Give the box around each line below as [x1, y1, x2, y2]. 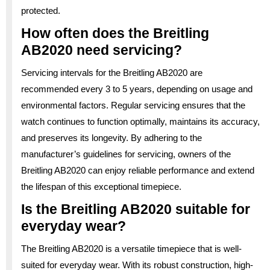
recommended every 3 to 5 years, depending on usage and [21, 83, 253, 94]
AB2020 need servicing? [21, 42, 182, 58]
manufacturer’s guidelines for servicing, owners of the [21, 148, 231, 159]
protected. [21, 5, 60, 16]
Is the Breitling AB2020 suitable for [21, 201, 250, 217]
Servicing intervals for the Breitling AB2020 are [21, 67, 202, 78]
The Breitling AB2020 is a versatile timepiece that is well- [21, 243, 242, 254]
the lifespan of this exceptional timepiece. [21, 181, 181, 192]
